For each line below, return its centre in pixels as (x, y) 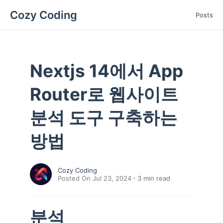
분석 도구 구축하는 (104, 117)
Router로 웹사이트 (104, 94)
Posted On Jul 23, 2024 (95, 178)
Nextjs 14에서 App (107, 71)
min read (156, 178)
